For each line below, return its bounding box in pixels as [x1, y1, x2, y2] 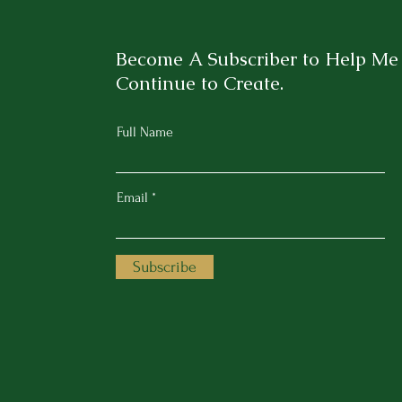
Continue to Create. [115, 71, 284, 95]
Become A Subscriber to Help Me [115, 47, 398, 71]
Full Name [116, 124, 173, 140]
